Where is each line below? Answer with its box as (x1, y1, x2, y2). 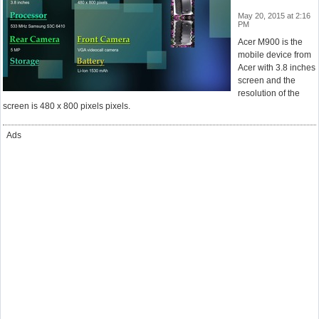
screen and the (238, 75, 296, 85)
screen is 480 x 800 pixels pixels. (3, 101, 130, 111)
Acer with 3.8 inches (238, 63, 315, 73)
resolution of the (238, 88, 300, 98)
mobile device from (238, 50, 311, 60)
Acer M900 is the (238, 37, 303, 47)
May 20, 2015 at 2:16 (238, 11, 310, 20)
